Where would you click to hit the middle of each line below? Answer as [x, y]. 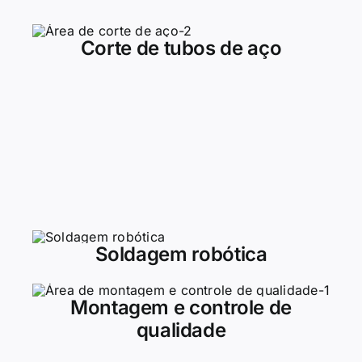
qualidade [181, 330]
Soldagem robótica [181, 255]
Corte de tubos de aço [181, 48]
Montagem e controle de [181, 308]
